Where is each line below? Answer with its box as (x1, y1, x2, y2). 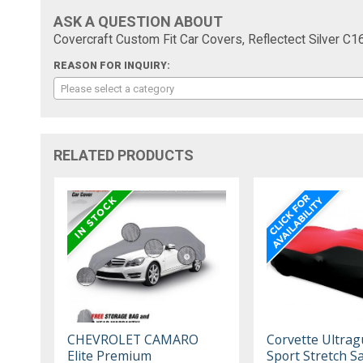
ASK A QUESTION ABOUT (53, 12, 224, 30)
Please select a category (61, 82, 175, 95)
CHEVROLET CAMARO (67, 330, 199, 348)
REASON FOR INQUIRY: (53, 59, 171, 71)
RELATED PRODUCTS (53, 146, 194, 164)
